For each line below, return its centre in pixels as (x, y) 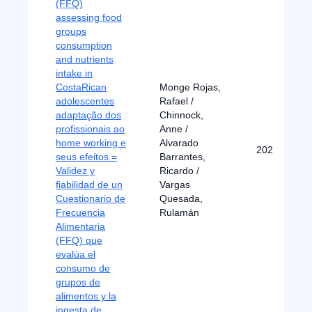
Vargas (175, 185)
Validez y (75, 171)
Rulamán (179, 212)
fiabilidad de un (89, 185)
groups (71, 31)
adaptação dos (88, 115)
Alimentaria (80, 226)
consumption (84, 45)
